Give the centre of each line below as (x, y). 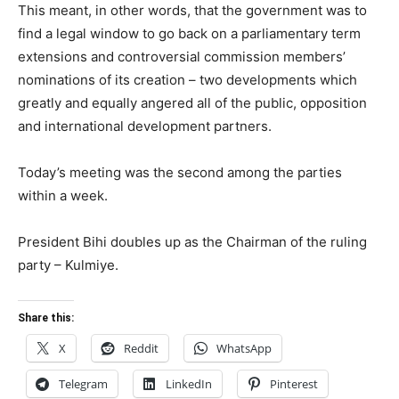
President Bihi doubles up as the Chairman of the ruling (192, 241)
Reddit (141, 348)
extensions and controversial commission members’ (182, 56)
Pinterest (294, 383)
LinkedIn (189, 383)
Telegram (83, 383)
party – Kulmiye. (68, 265)
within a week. (63, 195)
